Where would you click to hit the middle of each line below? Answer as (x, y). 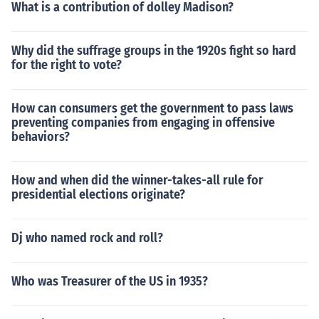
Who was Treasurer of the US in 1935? (110, 281)
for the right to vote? (67, 65)
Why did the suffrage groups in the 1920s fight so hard (154, 51)
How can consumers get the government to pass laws (152, 108)
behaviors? (41, 137)
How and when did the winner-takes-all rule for (137, 180)
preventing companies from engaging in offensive (143, 122)
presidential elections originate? (98, 194)
